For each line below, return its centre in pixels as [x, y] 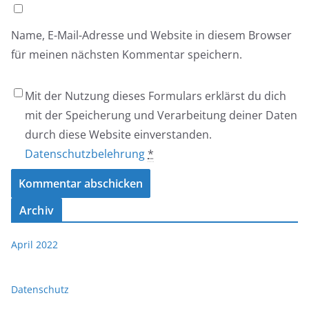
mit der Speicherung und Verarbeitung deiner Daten [161, 115]
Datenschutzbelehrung [85, 154]
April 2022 [34, 245]
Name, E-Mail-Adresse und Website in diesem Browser [151, 35]
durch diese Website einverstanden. [118, 134]
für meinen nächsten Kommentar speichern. [127, 54]
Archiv [37, 210]
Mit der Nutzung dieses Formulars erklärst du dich [156, 96]
